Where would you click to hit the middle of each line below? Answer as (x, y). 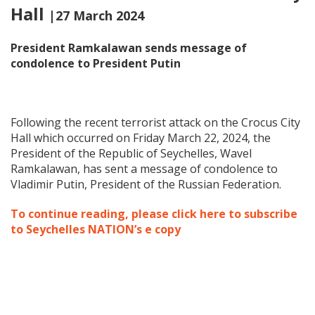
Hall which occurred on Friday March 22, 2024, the (141, 138)
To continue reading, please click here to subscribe (154, 214)
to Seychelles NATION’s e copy (96, 229)
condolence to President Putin (96, 63)
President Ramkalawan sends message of (129, 48)
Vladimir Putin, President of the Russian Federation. (146, 184)
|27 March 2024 (96, 15)
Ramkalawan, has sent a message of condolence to (144, 169)
